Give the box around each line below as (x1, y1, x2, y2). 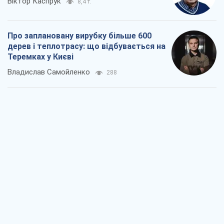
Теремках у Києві (7, 52, 73, 62)
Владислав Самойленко (7, 67, 90, 77)
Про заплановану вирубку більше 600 (7, 31, 151, 41)
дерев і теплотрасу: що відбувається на (7, 41, 165, 51)
